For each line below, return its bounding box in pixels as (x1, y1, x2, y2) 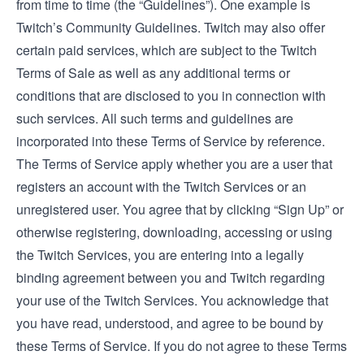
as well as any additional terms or (95, 63, 290, 82)
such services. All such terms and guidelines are (16, 109, 293, 128)
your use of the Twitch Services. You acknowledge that (16, 291, 328, 310)
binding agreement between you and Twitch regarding (16, 268, 325, 287)
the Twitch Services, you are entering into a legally (16, 245, 304, 264)
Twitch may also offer (201, 18, 325, 37)
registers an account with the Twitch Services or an (16, 177, 306, 196)
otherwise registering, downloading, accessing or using (16, 223, 332, 241)
